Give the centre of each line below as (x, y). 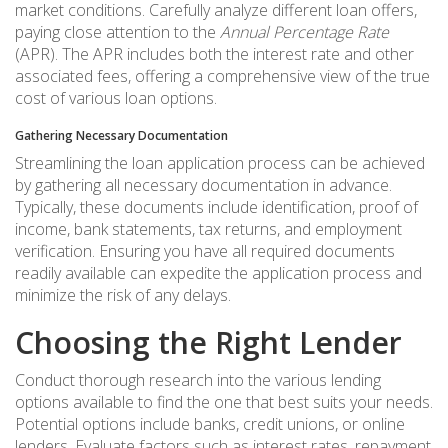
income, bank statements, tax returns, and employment (208, 229)
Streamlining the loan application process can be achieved (220, 163)
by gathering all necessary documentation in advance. (203, 185)
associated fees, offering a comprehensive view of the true (222, 76)
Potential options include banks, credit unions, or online (210, 424)
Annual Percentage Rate (304, 32)
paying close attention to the (117, 32)
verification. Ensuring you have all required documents (205, 251)
